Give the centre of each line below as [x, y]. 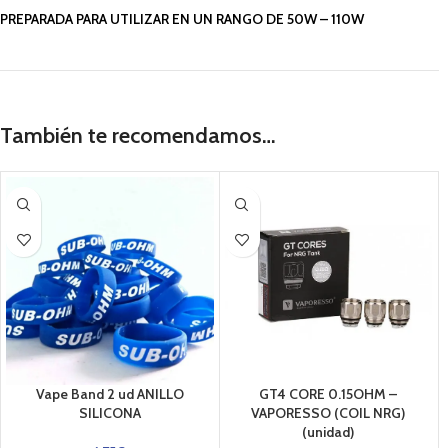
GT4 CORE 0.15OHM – [328, 393]
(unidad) [328, 431]
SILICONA [109, 412]
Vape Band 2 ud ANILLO [109, 393]
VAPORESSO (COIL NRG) [328, 412]
